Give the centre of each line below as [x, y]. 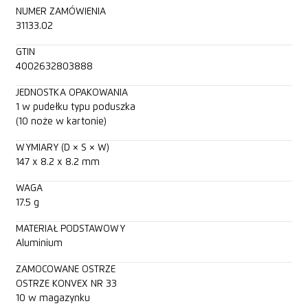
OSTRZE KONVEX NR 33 [66, 284]
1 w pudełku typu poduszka [75, 107]
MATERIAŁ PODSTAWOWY [70, 229]
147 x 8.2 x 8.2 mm [57, 162]
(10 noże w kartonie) [61, 121]
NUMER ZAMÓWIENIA [60, 11]
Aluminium [39, 243]
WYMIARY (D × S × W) [62, 147]
